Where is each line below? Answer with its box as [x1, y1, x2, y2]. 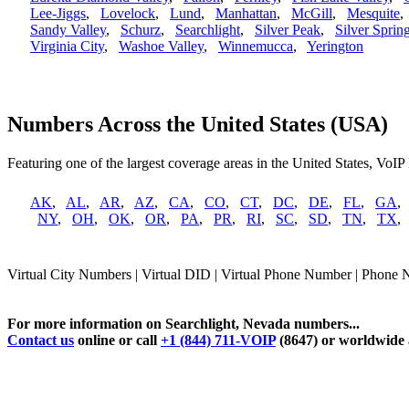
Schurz [121, 22, 161, 38]
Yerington [307, 38, 363, 55]
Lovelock [100, 5, 155, 22]
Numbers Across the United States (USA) [7, 112, 388, 137]
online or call [74, 332, 161, 349]
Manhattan [215, 5, 277, 22]
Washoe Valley [119, 38, 204, 55]
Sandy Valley [30, 22, 106, 38]
